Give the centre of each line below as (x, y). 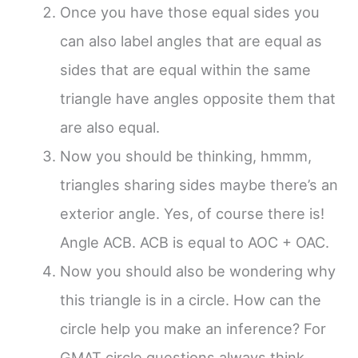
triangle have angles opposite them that (197, 98)
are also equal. (109, 127)
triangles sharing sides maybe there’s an (199, 184)
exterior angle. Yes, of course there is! (192, 213)
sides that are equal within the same (185, 69)
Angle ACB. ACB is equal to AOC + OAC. (194, 242)
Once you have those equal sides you (189, 12)
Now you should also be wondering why (197, 270)
